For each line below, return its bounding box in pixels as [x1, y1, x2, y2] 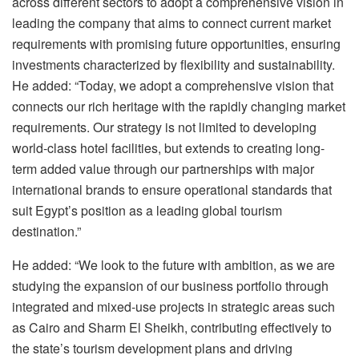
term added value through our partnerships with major [12, 159, 314, 178]
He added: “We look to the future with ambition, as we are [12, 255, 335, 274]
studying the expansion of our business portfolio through [12, 276, 329, 295]
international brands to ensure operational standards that [12, 179, 332, 199]
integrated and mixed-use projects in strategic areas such [12, 296, 335, 316]
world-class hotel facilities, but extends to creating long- [12, 138, 325, 157]
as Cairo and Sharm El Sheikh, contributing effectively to [12, 317, 332, 337]
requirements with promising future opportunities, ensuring [12, 34, 341, 53]
